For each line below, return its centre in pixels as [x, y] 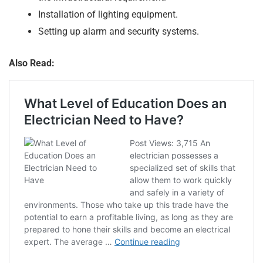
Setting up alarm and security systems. [119, 31]
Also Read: [32, 63]
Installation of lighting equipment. [108, 14]
